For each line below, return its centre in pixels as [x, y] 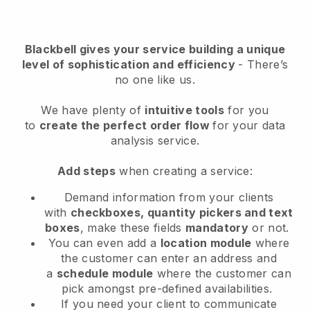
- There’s [263, 64]
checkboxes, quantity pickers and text [182, 212]
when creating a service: [184, 171]
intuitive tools [184, 110]
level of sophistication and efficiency [130, 64]
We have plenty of [93, 110]
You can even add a [104, 243]
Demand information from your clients [169, 197]
